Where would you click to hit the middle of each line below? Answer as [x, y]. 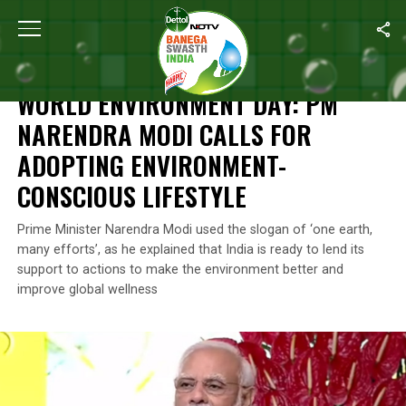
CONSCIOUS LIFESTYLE [131, 196]
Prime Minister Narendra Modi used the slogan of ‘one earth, [194, 230]
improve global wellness [87, 290]
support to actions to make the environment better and [180, 270]
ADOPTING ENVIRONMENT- [151, 165]
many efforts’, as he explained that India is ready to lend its [190, 250]
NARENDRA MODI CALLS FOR [164, 134]
